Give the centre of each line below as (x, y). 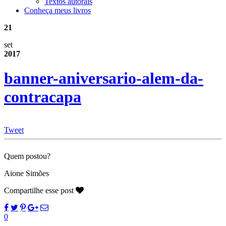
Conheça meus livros (58, 10)
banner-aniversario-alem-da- (104, 78)
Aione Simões (26, 173)
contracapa (43, 97)
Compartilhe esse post (40, 190)
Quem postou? (27, 156)
